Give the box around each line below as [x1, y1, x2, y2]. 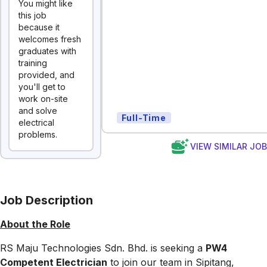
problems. [18, 129, 57, 139]
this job [18, 10, 46, 20]
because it [18, 22, 60, 32]
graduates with [18, 46, 76, 56]
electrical [18, 117, 54, 128]
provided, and [18, 70, 74, 80]
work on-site [18, 94, 68, 104]
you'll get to [18, 82, 66, 92]
